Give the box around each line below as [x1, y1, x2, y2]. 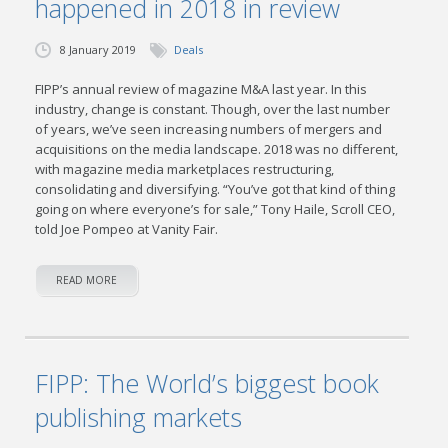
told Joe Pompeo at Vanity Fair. [35, 220, 219, 238]
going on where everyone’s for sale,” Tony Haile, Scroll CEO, [35, 200, 396, 218]
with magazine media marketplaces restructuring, [35, 160, 335, 178]
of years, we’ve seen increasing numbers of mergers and [35, 120, 383, 138]
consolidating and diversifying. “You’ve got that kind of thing [35, 180, 396, 198]
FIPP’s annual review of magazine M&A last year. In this [35, 80, 368, 98]
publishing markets [35, 400, 243, 434]
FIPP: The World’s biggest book [35, 366, 380, 400]
